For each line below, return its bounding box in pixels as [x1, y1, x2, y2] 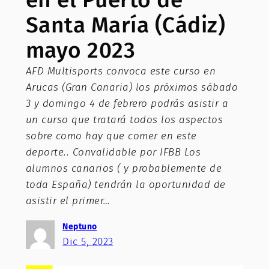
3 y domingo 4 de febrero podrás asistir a [25, 97, 229, 110]
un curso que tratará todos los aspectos [25, 113, 223, 127]
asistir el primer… [25, 195, 110, 208]
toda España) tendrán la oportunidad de [25, 178, 226, 192]
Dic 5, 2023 [62, 235, 113, 248]
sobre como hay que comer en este [25, 130, 197, 143]
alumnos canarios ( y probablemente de [25, 162, 222, 175]
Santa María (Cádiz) [25, 11, 226, 39]
